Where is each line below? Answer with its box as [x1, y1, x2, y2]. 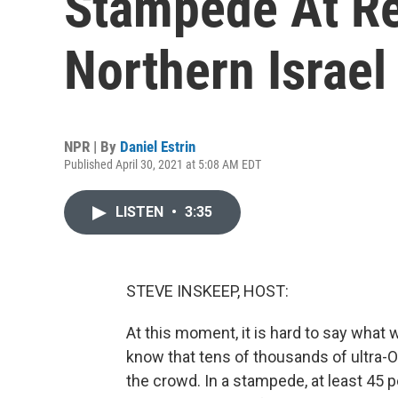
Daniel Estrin [120, 138, 195, 155]
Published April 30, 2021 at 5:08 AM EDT [64, 157, 261, 171]
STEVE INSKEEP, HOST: [126, 282, 289, 300]
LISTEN [115, 203, 167, 220]
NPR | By [64, 138, 120, 155]
